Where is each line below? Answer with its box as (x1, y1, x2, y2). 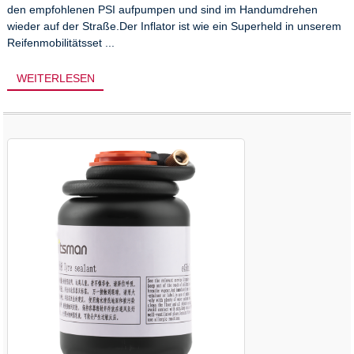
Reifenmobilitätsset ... (7, 36, 115, 49)
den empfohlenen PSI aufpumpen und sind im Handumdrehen (7, 2, 318, 16)
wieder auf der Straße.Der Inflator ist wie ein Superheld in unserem (7, 19, 342, 32)
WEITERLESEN (16, 72, 95, 85)
